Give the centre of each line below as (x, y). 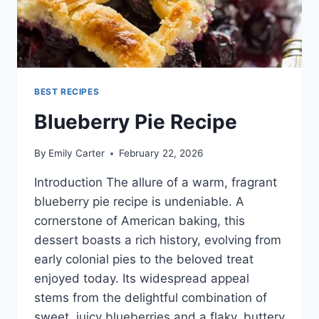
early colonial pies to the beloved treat (144, 260)
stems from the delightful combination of (151, 298)
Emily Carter (77, 153)
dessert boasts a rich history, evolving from (158, 240)
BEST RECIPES (67, 91)
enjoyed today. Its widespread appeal (142, 279)
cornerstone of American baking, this (140, 221)
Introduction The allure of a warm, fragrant (156, 183)
